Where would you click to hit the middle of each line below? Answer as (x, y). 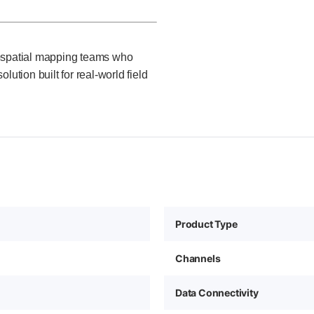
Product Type (206, 224)
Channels (198, 258)
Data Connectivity (217, 293)
